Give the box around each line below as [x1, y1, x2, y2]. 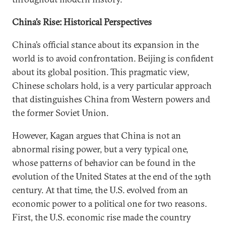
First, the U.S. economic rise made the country [12, 211, 191, 223]
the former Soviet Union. [12, 106, 108, 119]
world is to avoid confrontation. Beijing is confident [12, 52, 213, 64]
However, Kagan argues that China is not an [12, 129, 181, 141]
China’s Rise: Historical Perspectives [12, 16, 152, 28]
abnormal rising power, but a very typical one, [12, 143, 188, 155]
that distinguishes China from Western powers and [12, 93, 210, 105]
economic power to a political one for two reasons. [12, 197, 207, 209]
